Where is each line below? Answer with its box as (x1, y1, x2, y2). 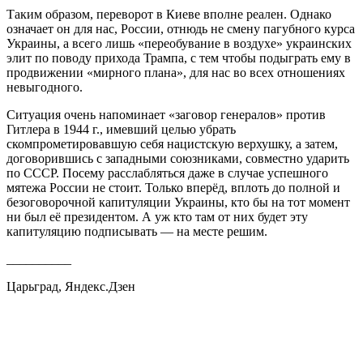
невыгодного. (6, 79, 83, 94)
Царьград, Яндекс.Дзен (6, 279, 135, 293)
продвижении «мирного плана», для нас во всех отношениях (6, 65, 345, 79)
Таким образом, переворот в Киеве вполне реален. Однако (6, 6, 331, 21)
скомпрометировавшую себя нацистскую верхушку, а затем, (6, 136, 338, 151)
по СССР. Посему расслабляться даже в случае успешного (6, 165, 328, 180)
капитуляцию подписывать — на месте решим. (6, 224, 267, 238)
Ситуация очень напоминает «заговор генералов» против (6, 107, 326, 122)
